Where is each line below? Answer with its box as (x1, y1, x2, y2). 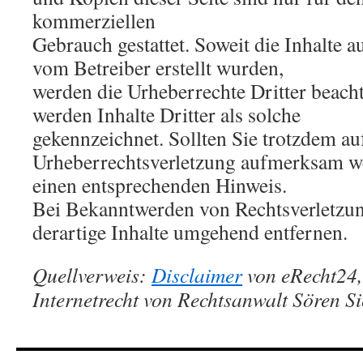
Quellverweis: (32, 261, 152, 288)
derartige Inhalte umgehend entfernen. (32, 218, 348, 246)
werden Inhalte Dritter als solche (32, 100, 301, 128)
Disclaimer (152, 261, 242, 288)
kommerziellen (32, 6, 156, 34)
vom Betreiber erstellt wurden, (32, 53, 284, 81)
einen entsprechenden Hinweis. (32, 171, 287, 199)
